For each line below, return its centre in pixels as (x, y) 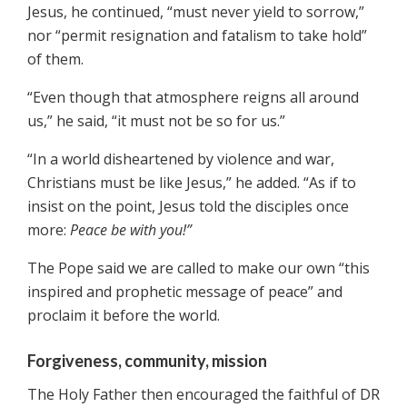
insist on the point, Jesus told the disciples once (188, 207)
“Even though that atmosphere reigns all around (193, 98)
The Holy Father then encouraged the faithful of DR (203, 395)
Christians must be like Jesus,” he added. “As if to (192, 183)
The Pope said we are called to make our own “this (199, 268)
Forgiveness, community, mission (147, 361)
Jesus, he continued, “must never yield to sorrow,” (196, 12)
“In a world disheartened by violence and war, (181, 159)
